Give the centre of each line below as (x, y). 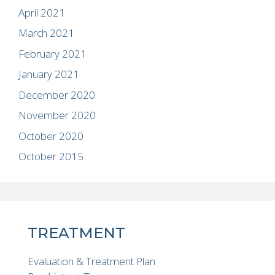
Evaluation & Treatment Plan (91, 261)
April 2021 (42, 12)
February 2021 (52, 53)
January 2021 (49, 74)
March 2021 (46, 33)
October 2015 (51, 157)
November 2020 (57, 115)
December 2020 (57, 95)
